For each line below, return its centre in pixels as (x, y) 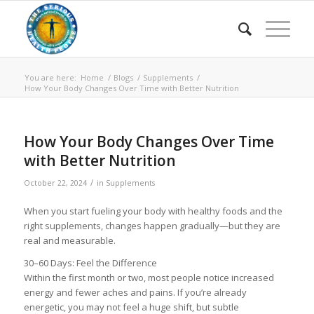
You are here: (50, 77)
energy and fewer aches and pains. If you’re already (135, 293)
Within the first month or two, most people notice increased (149, 278)
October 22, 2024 (55, 183)
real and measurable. (69, 241)
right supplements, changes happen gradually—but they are (152, 226)
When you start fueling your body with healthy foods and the (153, 211)
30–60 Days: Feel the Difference (90, 263)
